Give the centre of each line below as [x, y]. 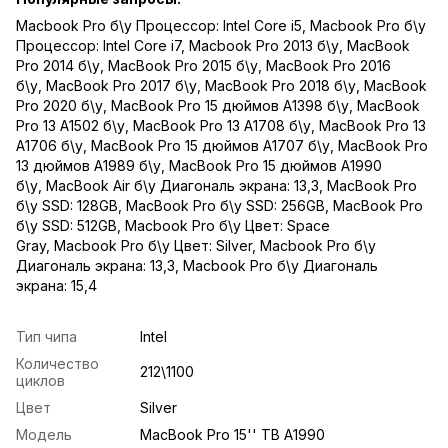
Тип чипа [46, 336]
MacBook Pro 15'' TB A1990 [232, 434]
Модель [44, 434]
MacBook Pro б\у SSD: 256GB [225, 205]
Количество [57, 363]
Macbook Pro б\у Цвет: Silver [153, 245]
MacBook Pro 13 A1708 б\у [222, 125]
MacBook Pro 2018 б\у [280, 85]
